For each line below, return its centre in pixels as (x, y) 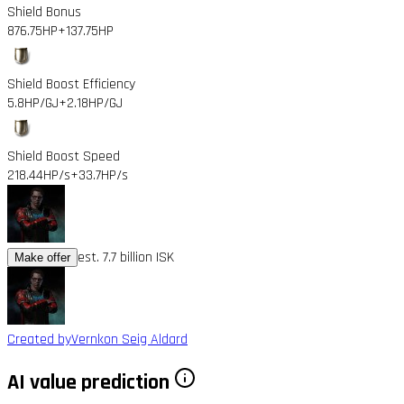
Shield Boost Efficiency (71, 84)
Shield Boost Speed (64, 156)
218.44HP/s (39, 175)
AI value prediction (91, 382)
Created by (39, 339)
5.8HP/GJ (33, 103)
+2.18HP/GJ (91, 103)
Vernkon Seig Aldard (129, 339)
